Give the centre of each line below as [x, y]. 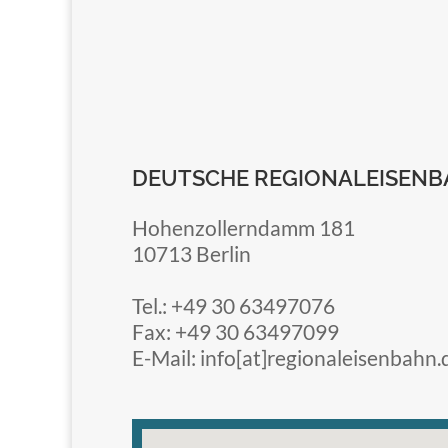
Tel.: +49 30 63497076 [233, 305]
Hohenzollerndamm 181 [243, 227]
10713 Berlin [191, 253]
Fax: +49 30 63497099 [235, 331]
